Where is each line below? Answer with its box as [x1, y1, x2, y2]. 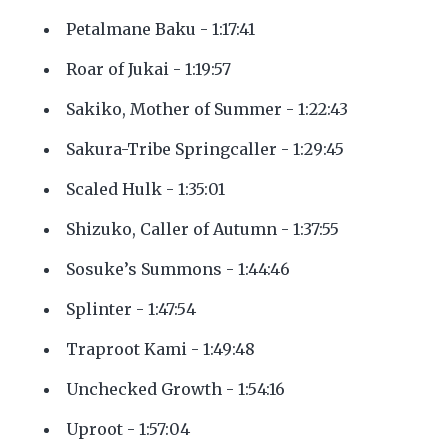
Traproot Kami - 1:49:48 [66, 339, 255, 360]
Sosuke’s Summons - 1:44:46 [66, 259, 290, 280]
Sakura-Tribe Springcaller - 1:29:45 [66, 139, 344, 160]
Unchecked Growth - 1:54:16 [66, 379, 285, 400]
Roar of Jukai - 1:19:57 [66, 59, 231, 80]
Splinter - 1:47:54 [66, 299, 196, 320]
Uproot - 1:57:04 [66, 419, 190, 440]
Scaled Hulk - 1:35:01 [66, 179, 225, 200]
